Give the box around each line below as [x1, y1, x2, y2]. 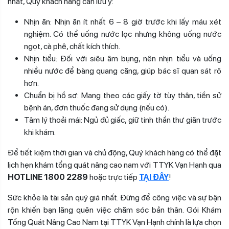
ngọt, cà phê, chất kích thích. [24, 41, 120, 52]
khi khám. [24, 127, 56, 138]
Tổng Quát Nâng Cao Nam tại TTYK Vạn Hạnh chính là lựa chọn [8, 217, 221, 227]
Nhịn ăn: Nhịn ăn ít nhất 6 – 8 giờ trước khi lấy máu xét [24, 17, 221, 27]
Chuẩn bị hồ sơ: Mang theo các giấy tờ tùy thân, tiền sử [24, 90, 221, 101]
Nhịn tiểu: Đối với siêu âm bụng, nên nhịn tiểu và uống [24, 54, 221, 64]
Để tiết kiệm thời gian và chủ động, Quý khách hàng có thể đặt [8, 148, 221, 158]
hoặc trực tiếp [88, 172, 138, 182]
